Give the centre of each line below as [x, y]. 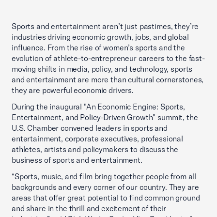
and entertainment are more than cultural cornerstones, [108, 79]
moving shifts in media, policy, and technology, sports [102, 69]
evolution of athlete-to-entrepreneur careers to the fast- [108, 58]
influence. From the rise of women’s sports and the [98, 47]
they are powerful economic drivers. [73, 90]
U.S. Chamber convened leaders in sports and [90, 128]
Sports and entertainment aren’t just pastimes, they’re [105, 26]
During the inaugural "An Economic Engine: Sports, [98, 107]
